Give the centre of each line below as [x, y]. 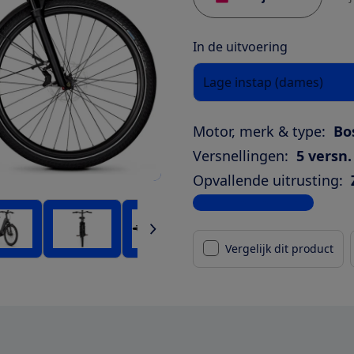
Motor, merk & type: [259, 131]
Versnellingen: [241, 155]
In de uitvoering [240, 46]
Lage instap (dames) [263, 82]
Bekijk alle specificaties [253, 202]
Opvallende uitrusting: [268, 180]
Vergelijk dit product [279, 248]
